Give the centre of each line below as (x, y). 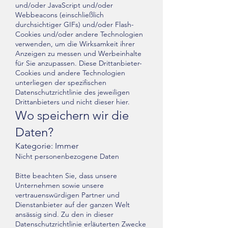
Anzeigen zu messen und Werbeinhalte (78, 53)
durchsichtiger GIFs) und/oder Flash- (75, 24)
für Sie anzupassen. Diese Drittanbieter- (79, 63)
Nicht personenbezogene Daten (67, 156)
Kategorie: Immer (47, 146)
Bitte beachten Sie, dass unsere (66, 176)
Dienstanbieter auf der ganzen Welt (73, 205)
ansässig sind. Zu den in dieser (64, 214)
